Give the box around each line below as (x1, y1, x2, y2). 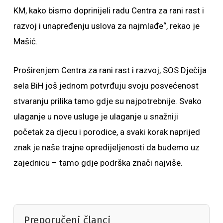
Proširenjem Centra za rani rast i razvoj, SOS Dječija (13, 65, 207, 75)
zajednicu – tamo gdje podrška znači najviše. (13, 158, 183, 168)
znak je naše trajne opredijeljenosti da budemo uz (13, 142, 200, 152)
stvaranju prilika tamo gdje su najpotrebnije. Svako (13, 96, 202, 106)
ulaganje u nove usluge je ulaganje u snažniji (13, 111, 178, 121)
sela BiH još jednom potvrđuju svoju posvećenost (13, 81, 199, 91)
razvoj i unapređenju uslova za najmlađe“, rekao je (13, 21, 200, 31)
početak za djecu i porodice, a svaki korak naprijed (13, 127, 200, 137)
